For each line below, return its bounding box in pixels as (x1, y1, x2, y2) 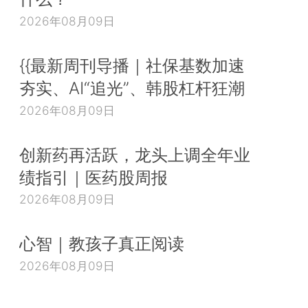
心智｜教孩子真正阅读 (19, 233, 184, 254)
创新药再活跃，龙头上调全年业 (19, 144, 250, 165)
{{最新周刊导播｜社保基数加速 (19, 54, 245, 76)
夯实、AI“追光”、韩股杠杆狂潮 (19, 77, 245, 98)
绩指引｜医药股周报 (19, 166, 168, 188)
